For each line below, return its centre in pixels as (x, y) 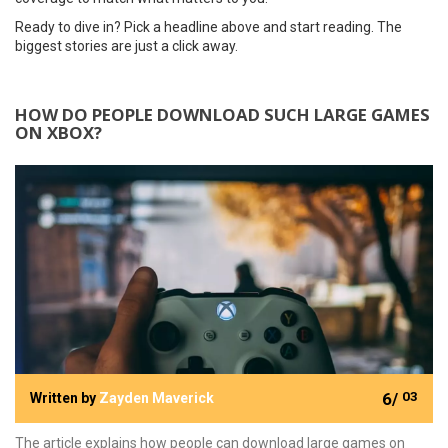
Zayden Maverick (156, 398)
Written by (64, 398)
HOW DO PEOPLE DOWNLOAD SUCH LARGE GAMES (222, 114)
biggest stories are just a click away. (126, 46)
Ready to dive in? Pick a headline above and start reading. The (208, 27)
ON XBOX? (58, 132)
